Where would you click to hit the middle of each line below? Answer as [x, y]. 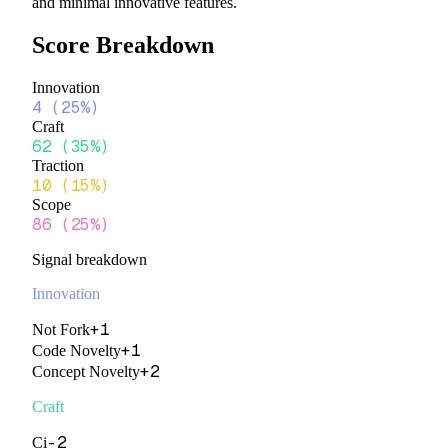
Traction [58, 165]
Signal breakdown [89, 259]
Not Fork [61, 329]
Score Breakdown [123, 44]
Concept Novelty [86, 371]
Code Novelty [76, 350]
